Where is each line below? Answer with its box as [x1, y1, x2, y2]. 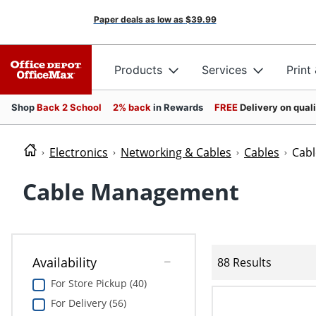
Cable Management [23, 176, 239, 207]
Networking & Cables [121, 145, 231, 160]
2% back [113, 102, 153, 113]
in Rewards [153, 102, 203, 113]
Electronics [49, 145, 108, 160]
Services [202, 62, 247, 77]
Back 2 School [37, 102, 102, 113]
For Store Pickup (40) [50, 276, 147, 291]
